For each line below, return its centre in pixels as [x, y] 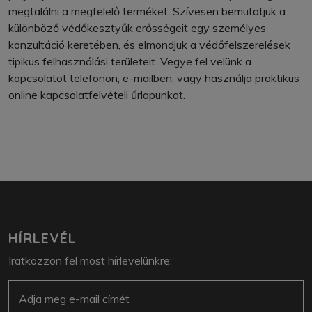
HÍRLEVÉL [42, 238]
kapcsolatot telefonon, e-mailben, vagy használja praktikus [154, 78]
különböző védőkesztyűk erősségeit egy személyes [137, 28]
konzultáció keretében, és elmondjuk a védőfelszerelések [149, 45]
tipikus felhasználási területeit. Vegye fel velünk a [130, 62]
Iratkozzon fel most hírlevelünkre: [90, 261]
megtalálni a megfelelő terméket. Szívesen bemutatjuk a [147, 11]
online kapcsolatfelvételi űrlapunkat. [97, 95]
